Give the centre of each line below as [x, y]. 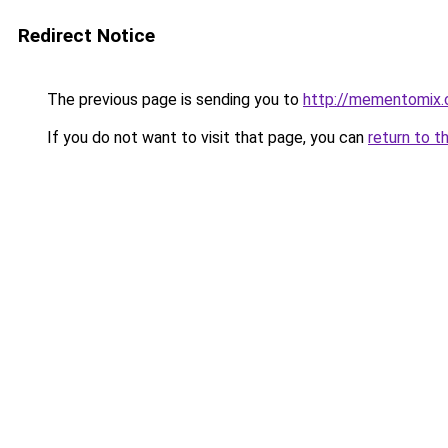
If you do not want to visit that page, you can [205, 137]
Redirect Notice [86, 35]
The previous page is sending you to [173, 99]
